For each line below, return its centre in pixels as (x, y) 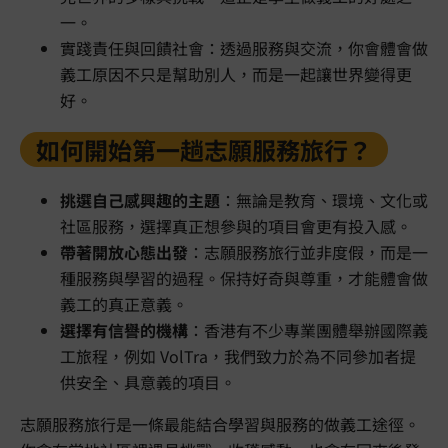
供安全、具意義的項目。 (148, 382)
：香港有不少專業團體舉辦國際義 (308, 330)
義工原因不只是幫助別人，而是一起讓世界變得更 (236, 74)
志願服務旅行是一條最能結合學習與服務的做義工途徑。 (220, 424)
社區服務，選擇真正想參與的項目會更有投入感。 (236, 226)
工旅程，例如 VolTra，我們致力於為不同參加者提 (238, 356)
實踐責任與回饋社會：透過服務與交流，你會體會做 (244, 48)
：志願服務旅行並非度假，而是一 (308, 252)
